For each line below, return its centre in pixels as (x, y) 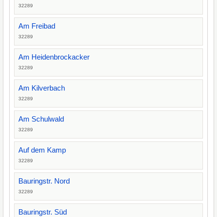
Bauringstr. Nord (44, 181)
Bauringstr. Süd (43, 212)
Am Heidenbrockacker (54, 57)
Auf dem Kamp (42, 150)
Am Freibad (37, 26)
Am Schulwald (41, 119)
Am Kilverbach (42, 88)
